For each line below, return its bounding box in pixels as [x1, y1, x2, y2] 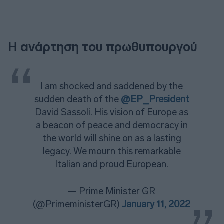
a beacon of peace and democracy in [35, 119, 188, 131]
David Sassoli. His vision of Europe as [35, 106, 189, 118]
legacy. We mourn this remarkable [42, 145, 181, 157]
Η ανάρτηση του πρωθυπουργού [8, 39, 197, 55]
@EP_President [120, 93, 189, 105]
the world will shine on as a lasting [42, 132, 181, 144]
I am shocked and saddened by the [40, 80, 183, 92]
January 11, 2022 [122, 198, 191, 210]
